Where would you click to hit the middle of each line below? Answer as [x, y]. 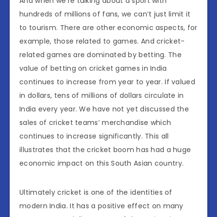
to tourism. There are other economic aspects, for [108, 28]
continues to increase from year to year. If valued [107, 82]
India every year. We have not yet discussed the [104, 109]
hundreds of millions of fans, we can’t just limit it [105, 14]
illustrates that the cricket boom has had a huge [105, 150]
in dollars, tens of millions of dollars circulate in [102, 96]
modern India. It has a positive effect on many [101, 206]
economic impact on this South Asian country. [102, 163]
